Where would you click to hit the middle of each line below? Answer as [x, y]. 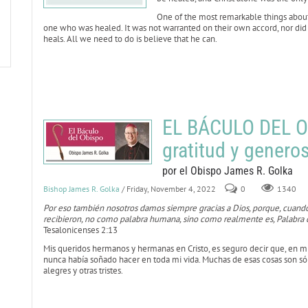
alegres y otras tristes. [83, 271]
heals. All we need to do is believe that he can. [130, 39]
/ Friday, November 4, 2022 [168, 189]
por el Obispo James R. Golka [227, 171]
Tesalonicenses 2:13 [80, 230]
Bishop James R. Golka [81, 189]
